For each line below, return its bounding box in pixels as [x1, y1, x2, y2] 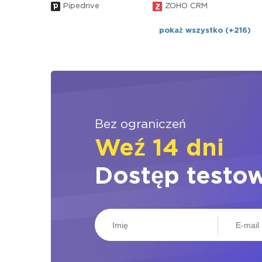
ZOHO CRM [164, 3, 208, 9]
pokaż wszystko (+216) [158, 27, 251, 34]
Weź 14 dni [95, 139, 224, 159]
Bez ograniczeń [95, 119, 186, 130]
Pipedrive [63, 3, 99, 9]
